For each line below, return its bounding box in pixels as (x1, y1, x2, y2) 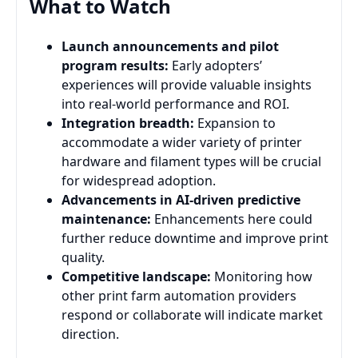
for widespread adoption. (62, 171, 216, 189)
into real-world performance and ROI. (62, 94, 289, 113)
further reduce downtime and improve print (62, 229, 328, 247)
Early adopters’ (169, 56, 262, 74)
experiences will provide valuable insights (62, 75, 312, 93)
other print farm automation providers (62, 286, 296, 304)
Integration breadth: (62, 113, 194, 132)
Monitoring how (211, 267, 312, 285)
